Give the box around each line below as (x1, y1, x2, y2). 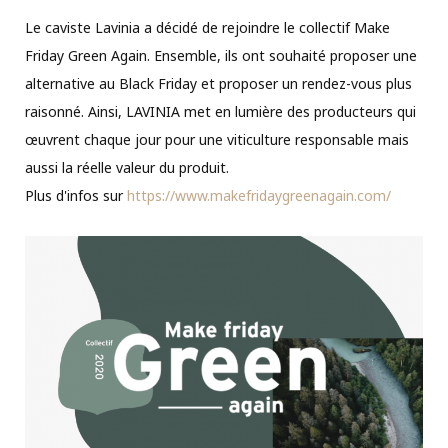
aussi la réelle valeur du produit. (25, 158, 229, 178)
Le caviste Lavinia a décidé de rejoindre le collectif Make (25, 18, 390, 38)
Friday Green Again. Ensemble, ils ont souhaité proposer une (25, 46, 417, 66)
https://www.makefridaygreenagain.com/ (127, 186, 391, 206)
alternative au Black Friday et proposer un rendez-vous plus (25, 74, 412, 94)
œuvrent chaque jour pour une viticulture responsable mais (25, 130, 409, 150)
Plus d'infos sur (25, 186, 127, 206)
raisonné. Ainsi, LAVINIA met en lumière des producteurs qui (25, 102, 416, 122)
